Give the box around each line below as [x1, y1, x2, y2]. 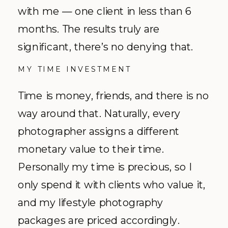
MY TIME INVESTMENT [18, 64, 131, 73]
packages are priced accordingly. [18, 213, 180, 226]
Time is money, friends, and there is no [18, 89, 209, 102]
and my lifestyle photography [18, 195, 163, 209]
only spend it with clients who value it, [18, 178, 206, 191]
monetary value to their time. [18, 142, 164, 155]
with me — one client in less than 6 [18, 4, 191, 17]
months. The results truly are [18, 21, 160, 35]
